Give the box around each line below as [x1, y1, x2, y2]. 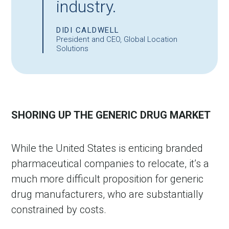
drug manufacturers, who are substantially [11, 188, 204, 201]
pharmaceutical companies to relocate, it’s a [11, 157, 210, 170]
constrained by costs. [11, 203, 107, 216]
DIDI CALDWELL [56, 26, 120, 35]
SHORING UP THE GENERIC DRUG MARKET [11, 109, 211, 122]
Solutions [56, 44, 89, 54]
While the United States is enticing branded [11, 142, 203, 155]
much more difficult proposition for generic [11, 173, 204, 186]
